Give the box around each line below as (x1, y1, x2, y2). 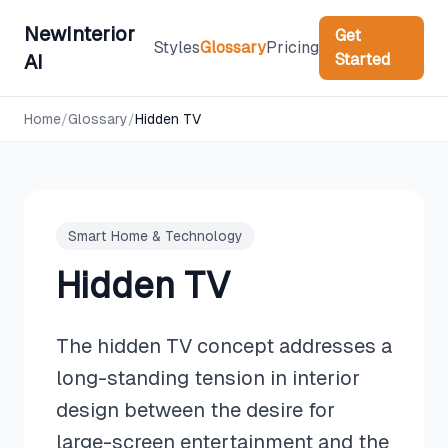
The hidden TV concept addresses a (56, 335, 392, 357)
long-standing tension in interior (56, 367, 360, 389)
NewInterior (24, 23, 135, 45)
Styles (153, 38, 200, 57)
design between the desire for (56, 399, 335, 421)
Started (334, 50, 390, 69)
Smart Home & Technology (68, 228, 243, 244)
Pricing (265, 38, 319, 57)
